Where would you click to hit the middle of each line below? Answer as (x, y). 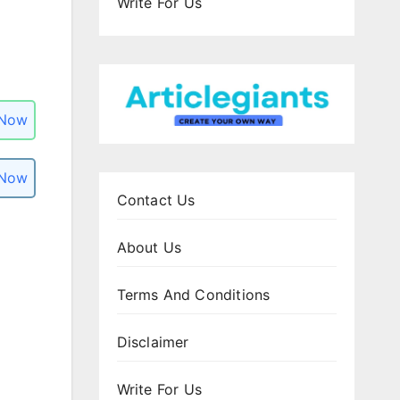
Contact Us (156, 200)
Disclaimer (153, 342)
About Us (149, 248)
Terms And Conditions (193, 295)
